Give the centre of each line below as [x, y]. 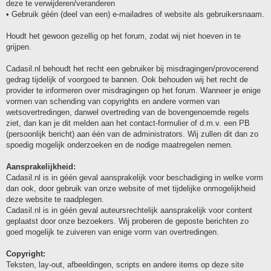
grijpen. [19, 47]
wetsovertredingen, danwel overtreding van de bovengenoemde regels [128, 112]
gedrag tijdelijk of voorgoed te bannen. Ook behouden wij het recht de [127, 79]
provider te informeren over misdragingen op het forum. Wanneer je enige [133, 90]
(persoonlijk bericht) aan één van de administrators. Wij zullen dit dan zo [132, 134]
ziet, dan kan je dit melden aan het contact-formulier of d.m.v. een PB [128, 123]
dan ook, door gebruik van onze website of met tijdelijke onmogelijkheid [131, 188]
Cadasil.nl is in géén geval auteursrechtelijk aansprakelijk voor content [129, 210]
